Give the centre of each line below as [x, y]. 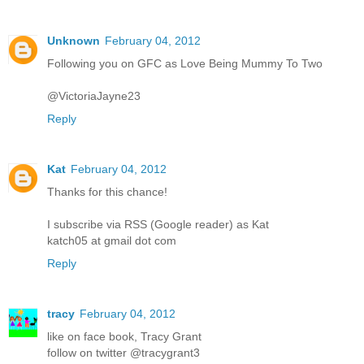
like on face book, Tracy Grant [124, 336]
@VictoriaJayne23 [94, 95]
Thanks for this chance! [107, 191]
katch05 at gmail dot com [112, 240]
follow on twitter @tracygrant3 [123, 352]
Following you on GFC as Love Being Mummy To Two [185, 63]
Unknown [74, 40]
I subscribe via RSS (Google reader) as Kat [158, 224]
